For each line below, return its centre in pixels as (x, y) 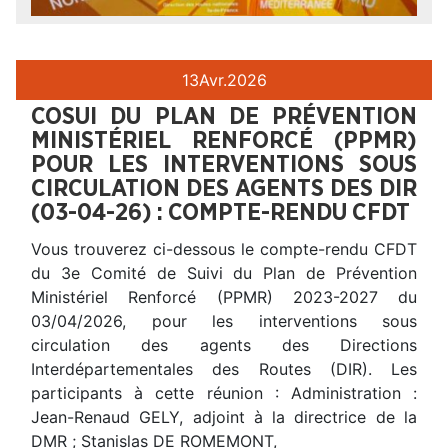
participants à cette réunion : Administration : (224, 392)
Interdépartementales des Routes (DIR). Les (224, 368)
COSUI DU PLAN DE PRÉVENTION (224, 116)
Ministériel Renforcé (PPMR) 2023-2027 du (224, 296)
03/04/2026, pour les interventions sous (224, 320)
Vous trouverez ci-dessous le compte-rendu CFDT (224, 248)
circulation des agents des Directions (224, 344)
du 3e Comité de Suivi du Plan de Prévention (224, 272)
